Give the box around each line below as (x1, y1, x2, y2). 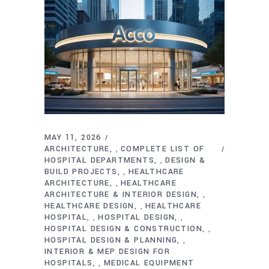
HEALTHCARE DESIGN (44, 200, 134, 211)
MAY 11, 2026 (44, 131, 101, 143)
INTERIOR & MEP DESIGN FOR (44, 246, 170, 257)
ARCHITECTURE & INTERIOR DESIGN (44, 189, 197, 200)
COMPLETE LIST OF (121, 143, 205, 154)
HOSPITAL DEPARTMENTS (44, 154, 154, 166)
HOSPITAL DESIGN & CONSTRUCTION (44, 223, 202, 234)
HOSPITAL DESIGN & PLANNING (44, 234, 178, 246)
